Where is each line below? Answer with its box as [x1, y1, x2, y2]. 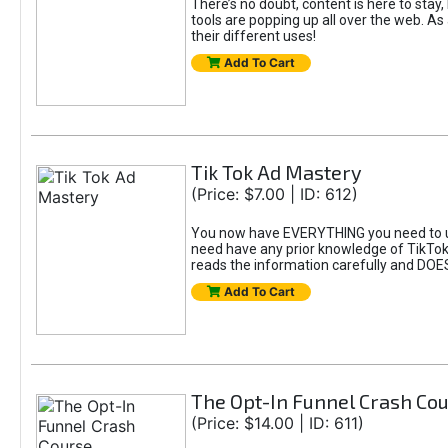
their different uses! [190, 28, 316, 44]
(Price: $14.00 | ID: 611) [190, 413, 364, 433]
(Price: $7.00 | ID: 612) [190, 184, 358, 204]
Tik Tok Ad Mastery [190, 160, 362, 184]
